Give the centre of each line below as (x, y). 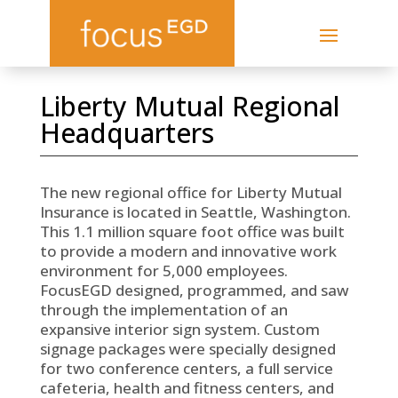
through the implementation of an (163, 310)
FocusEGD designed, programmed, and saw (194, 290)
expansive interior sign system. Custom (179, 329)
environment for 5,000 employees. (163, 271)
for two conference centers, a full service (186, 368)
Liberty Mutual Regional (190, 106)
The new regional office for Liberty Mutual (191, 192)
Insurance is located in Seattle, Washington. (195, 212)
